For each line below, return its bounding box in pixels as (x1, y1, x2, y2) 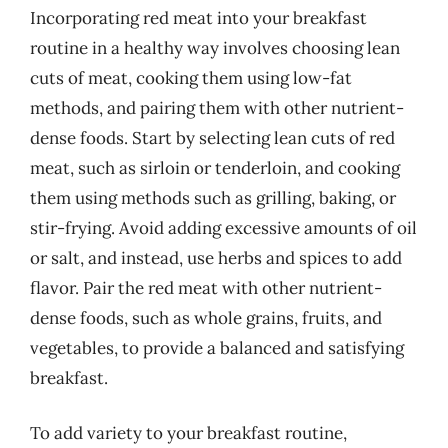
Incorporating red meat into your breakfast (30, 6, 367, 29)
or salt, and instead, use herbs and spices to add (30, 246, 402, 269)
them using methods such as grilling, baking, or (30, 186, 396, 209)
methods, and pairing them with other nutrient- (30, 96, 404, 119)
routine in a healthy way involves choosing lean (30, 36, 400, 59)
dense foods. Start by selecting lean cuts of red (30, 126, 395, 149)
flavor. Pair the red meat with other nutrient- (30, 276, 382, 299)
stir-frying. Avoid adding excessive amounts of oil (30, 216, 417, 239)
